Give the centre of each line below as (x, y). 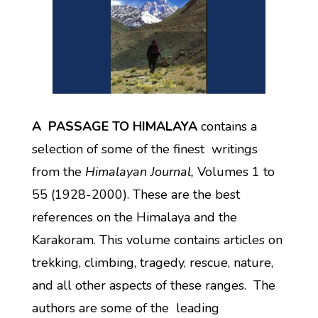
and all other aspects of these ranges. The (153, 285)
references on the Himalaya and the (134, 217)
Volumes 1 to (234, 172)
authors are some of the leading (125, 308)
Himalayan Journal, (139, 172)
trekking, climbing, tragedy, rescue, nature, (152, 263)
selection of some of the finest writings (144, 149)
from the (58, 172)
